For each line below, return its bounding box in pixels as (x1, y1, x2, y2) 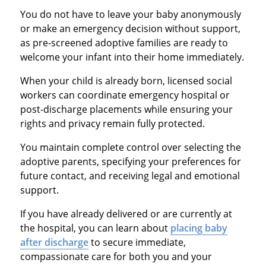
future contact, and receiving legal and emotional (20, 169, 240, 182)
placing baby (170, 221, 227, 235)
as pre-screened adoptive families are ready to (20, 36, 228, 49)
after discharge (20, 235, 88, 249)
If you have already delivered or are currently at (20, 207, 232, 220)
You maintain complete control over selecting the (20, 140, 241, 154)
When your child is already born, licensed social (20, 74, 232, 87)
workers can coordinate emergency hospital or (20, 88, 230, 102)
